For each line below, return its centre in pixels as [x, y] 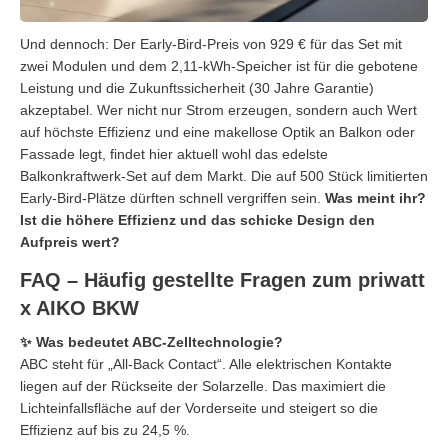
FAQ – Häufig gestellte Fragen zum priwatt [222, 279]
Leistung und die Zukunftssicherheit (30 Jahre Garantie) [197, 87]
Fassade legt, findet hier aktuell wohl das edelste [174, 153]
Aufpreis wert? [70, 241]
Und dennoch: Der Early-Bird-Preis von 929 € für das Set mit [211, 43]
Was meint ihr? [375, 197]
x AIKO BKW [79, 307]
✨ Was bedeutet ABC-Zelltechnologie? [151, 341]
